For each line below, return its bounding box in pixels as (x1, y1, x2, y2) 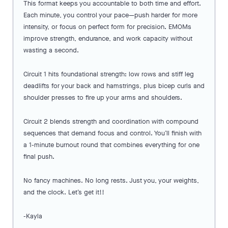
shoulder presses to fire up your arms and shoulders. (23, 93, 182, 102)
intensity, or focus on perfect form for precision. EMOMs (23, 22, 191, 32)
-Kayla (23, 212, 42, 221)
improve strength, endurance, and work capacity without (23, 34, 192, 43)
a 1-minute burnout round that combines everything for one (23, 140, 199, 150)
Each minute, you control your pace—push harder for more (23, 11, 197, 20)
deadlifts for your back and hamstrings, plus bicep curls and (23, 81, 205, 91)
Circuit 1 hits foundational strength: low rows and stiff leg (23, 70, 194, 79)
